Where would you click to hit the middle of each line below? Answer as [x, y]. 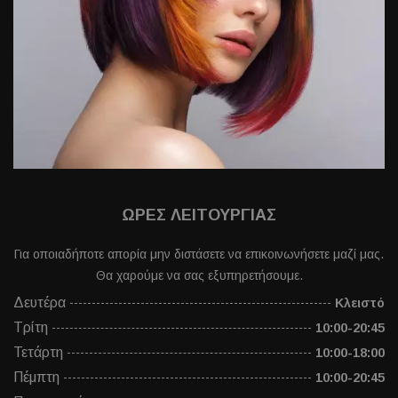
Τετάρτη [38, 353]
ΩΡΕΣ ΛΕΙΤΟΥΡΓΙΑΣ [199, 215]
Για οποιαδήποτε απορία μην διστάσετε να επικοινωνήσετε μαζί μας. [199, 255]
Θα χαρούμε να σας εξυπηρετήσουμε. [199, 276]
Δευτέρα [40, 303]
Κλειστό [360, 303]
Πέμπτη [36, 378]
